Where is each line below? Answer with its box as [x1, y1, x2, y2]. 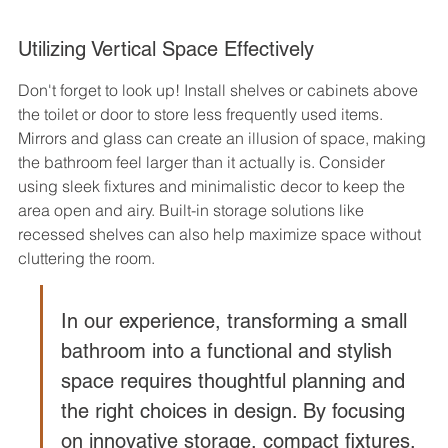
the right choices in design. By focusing [61, 398, 411, 423]
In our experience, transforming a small [61, 308, 413, 333]
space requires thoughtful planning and [61, 368, 411, 393]
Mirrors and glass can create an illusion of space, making [18, 127, 430, 148]
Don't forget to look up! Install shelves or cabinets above [18, 79, 422, 100]
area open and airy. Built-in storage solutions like [18, 199, 368, 220]
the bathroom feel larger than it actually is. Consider [18, 151, 389, 172]
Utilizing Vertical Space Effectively [18, 36, 314, 61]
